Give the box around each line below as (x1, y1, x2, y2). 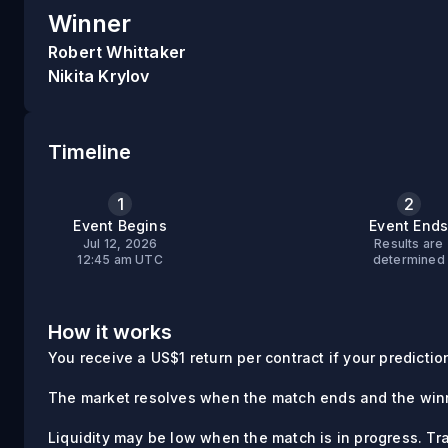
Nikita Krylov (48, 66, 150, 86)
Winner (48, 9, 131, 38)
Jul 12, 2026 (82, 236, 158, 251)
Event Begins (73, 217, 167, 234)
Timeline (48, 140, 131, 164)
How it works (48, 320, 172, 344)
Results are (374, 236, 444, 251)
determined (372, 252, 445, 267)
